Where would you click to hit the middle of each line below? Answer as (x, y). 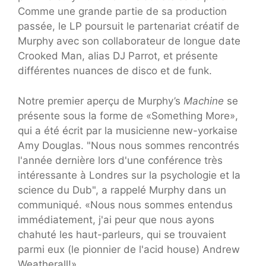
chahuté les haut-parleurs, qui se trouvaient (122, 234)
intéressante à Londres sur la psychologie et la (129, 175)
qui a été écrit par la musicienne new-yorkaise (128, 130)
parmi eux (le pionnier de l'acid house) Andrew (129, 249)
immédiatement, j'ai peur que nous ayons (116, 219)
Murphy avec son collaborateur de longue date (129, 41)
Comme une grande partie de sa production (122, 12)
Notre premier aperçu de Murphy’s (101, 101)
